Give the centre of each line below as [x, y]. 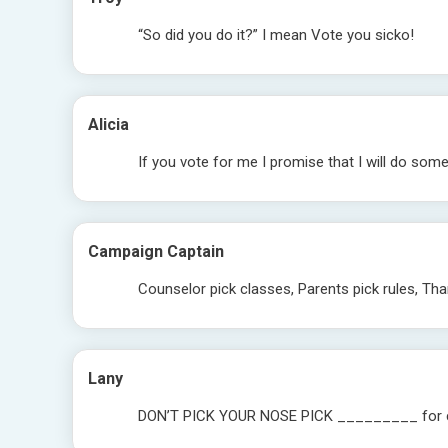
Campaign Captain [156, 251]
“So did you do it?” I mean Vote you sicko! [276, 35]
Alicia [108, 124]
